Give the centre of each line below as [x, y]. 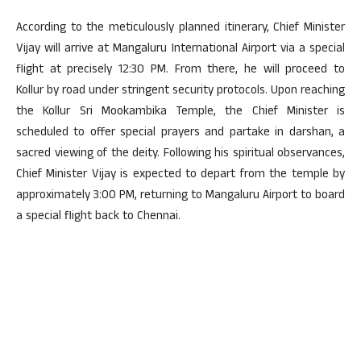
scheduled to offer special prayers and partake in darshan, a [180, 134]
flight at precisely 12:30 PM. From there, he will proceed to [180, 71]
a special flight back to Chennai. [98, 218]
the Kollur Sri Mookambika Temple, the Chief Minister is [180, 113]
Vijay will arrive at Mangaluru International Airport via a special [180, 50]
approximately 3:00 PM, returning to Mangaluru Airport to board [180, 197]
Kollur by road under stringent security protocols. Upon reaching [180, 92]
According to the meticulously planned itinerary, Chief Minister [180, 29]
